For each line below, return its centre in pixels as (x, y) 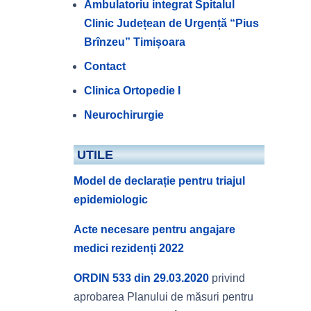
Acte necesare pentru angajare (154, 230)
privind (227, 278)
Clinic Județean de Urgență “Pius (171, 24)
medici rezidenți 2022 (128, 249)
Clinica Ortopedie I (132, 91)
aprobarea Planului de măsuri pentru (163, 297)
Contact (104, 67)
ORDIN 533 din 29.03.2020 (141, 278)
